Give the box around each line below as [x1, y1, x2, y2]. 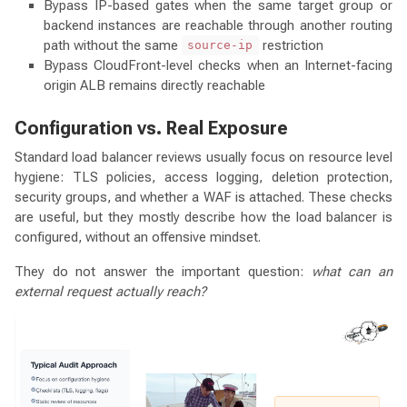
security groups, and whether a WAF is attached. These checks [15, 188, 392, 205]
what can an [311, 263, 393, 280]
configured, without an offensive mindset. [15, 228, 261, 245]
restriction [258, 36, 323, 54]
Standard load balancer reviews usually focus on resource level [15, 148, 392, 165]
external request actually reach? [15, 283, 206, 300]
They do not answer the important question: [15, 263, 312, 280]
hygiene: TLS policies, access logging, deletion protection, [15, 168, 392, 185]
